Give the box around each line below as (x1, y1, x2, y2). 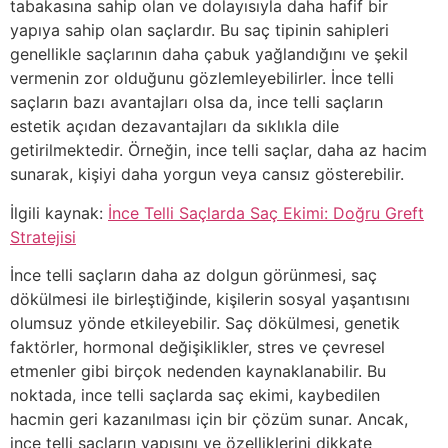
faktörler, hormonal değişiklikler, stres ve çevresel (10, 337, 385, 358)
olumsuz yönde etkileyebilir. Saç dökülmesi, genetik (10, 313, 400, 334)
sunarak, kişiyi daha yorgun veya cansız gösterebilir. (10, 164, 404, 185)
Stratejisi (10, 226, 76, 247)
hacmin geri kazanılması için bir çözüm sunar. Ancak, (10, 409, 408, 430)
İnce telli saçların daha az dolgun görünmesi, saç (10, 265, 377, 286)
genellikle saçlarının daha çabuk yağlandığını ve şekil (10, 44, 408, 65)
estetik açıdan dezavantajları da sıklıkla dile (10, 116, 339, 137)
